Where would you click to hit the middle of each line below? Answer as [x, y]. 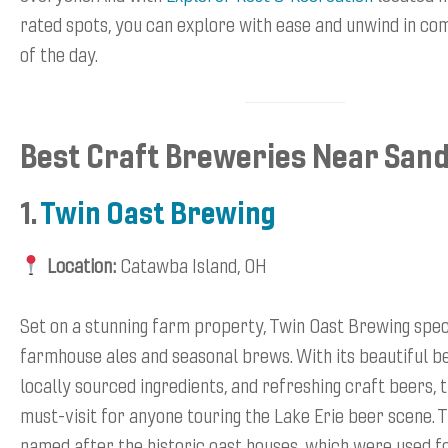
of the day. [59, 53]
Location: [81, 264]
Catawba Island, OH [191, 264]
